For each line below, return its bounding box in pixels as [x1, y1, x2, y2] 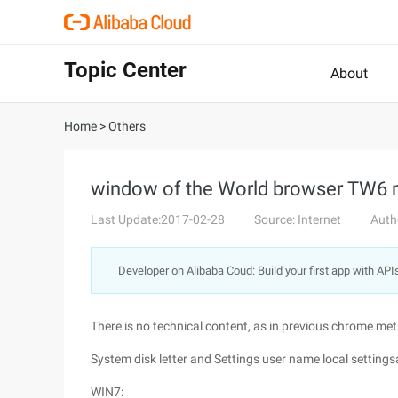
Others [108, 119, 146, 133]
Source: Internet [254, 212, 341, 227]
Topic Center [64, 58, 187, 83]
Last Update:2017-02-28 [91, 212, 225, 227]
